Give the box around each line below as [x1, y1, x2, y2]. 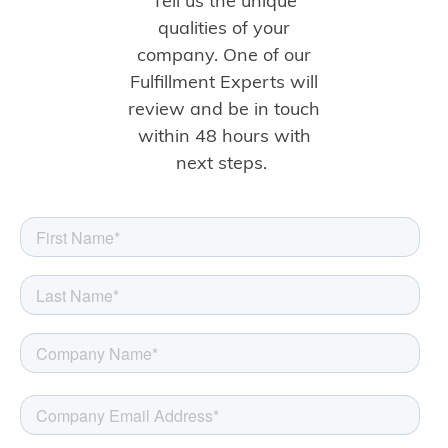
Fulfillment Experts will [130, 74, 318, 94]
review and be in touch [128, 101, 320, 121]
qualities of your [158, 20, 290, 40]
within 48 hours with [137, 128, 311, 148]
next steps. [176, 155, 272, 175]
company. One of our [137, 47, 311, 67]
